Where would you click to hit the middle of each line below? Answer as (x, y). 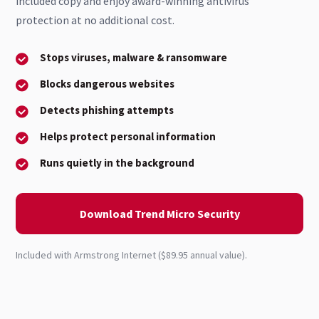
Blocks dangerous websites (107, 84)
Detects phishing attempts (107, 110)
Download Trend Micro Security (159, 214)
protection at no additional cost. (95, 20)
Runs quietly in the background (117, 163)
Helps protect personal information (128, 137)
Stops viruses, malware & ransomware (134, 58)
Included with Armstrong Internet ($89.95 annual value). (131, 255)
